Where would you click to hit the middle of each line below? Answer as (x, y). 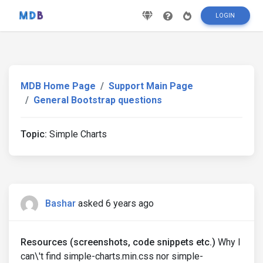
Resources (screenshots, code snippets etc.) (118, 242)
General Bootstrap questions (98, 100)
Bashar (60, 204)
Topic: (34, 134)
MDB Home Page (58, 86)
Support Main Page (151, 86)
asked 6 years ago (116, 204)
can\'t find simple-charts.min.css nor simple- (112, 256)
